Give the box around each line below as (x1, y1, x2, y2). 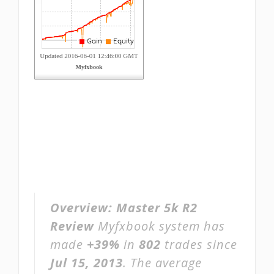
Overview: (50, 199, 116, 216)
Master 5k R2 (116, 199, 198, 216)
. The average (123, 254, 202, 271)
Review (50, 218, 94, 234)
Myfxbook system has (94, 218, 225, 234)
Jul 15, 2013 (50, 254, 123, 271)
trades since (161, 236, 237, 253)
